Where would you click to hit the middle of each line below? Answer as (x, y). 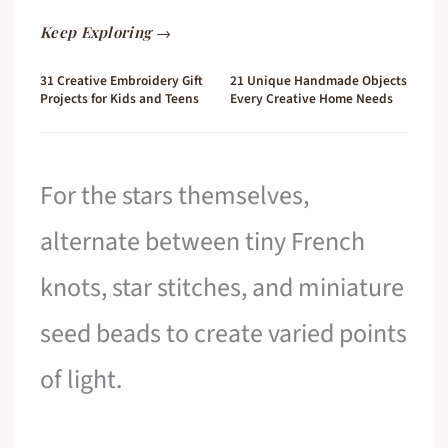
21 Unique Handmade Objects (318, 81)
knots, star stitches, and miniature (222, 288)
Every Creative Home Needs (311, 99)
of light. (81, 380)
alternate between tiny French (203, 242)
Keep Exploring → (105, 32)
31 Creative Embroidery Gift (122, 81)
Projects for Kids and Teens (120, 99)
